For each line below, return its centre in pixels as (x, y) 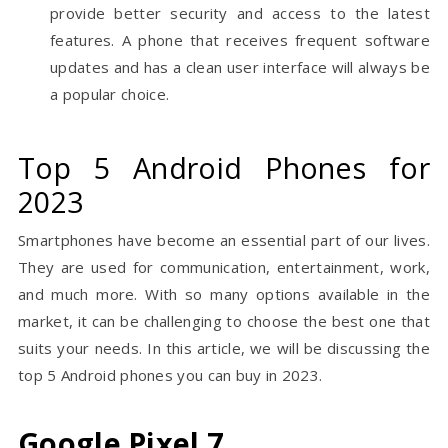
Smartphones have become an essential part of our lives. (224, 240)
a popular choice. (110, 94)
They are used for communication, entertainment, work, (224, 267)
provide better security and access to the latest (240, 13)
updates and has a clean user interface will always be (240, 67)
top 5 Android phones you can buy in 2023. (170, 375)
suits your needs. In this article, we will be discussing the (224, 348)
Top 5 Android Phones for (224, 168)
